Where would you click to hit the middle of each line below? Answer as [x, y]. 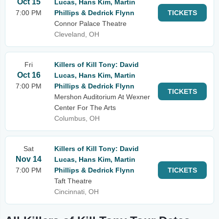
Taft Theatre [73, 181]
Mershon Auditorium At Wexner [102, 97]
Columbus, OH [77, 118]
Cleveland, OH [77, 34]
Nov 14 [29, 159]
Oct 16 [29, 75]
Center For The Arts [85, 108]
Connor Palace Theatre [90, 23]
